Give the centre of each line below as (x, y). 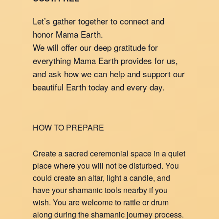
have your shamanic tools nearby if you (100, 190)
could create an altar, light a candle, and (102, 178)
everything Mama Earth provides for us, (106, 60)
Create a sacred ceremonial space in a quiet (109, 153)
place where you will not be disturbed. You (106, 165)
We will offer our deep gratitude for (96, 47)
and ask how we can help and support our (109, 74)
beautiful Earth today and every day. (99, 87)
